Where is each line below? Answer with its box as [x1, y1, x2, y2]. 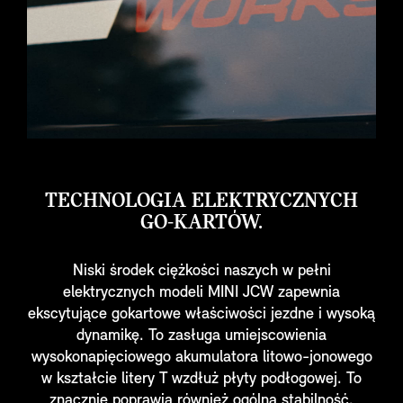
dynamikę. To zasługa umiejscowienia [76, 327, 327, 345]
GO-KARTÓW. [140, 212, 263, 234]
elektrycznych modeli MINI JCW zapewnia [63, 284, 340, 301]
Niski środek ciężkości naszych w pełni [72, 263, 331, 280]
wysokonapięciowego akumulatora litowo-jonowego [31, 349, 372, 366]
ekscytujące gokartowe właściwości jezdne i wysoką [28, 306, 375, 323]
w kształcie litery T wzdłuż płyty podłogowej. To [41, 371, 362, 388]
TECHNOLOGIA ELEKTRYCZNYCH [45, 191, 358, 212]
